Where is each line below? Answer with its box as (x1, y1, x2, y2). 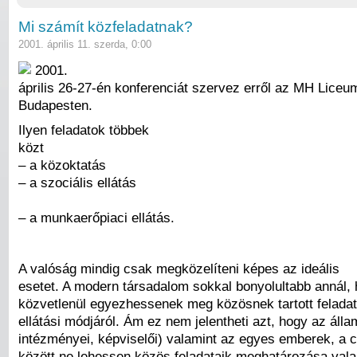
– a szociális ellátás (18, 175, 136, 191)
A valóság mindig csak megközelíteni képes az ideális (18, 260, 339, 277)
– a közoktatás (18, 157, 106, 174)
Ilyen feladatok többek (18, 122, 149, 139)
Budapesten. (18, 96, 92, 113)
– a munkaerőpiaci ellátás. (18, 210, 175, 226)
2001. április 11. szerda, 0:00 (18, 38, 151, 51)
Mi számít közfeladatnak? (18, 18, 193, 36)
